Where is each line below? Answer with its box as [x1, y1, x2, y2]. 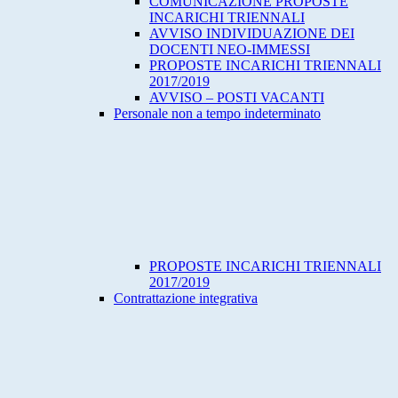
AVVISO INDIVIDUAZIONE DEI [149, 26, 354, 42]
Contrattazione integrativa [114, 291, 258, 306]
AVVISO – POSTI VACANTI [149, 90, 324, 106]
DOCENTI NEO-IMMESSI [149, 42, 310, 58]
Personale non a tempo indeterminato [114, 106, 321, 122]
